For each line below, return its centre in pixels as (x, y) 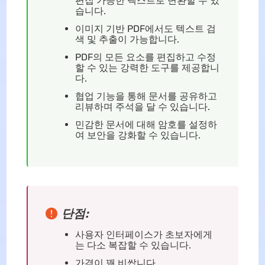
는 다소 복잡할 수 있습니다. (133, 245)
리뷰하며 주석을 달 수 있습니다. (142, 106)
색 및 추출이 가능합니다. (127, 39)
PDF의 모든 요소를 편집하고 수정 (145, 57)
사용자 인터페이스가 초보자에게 (143, 234)
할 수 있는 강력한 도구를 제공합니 (147, 67)
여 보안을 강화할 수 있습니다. (138, 135)
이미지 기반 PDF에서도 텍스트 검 (145, 28)
